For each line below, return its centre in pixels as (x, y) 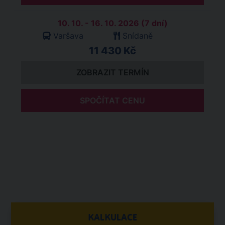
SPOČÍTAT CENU (113, 100)
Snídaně (137, 36)
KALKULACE (113, 217)
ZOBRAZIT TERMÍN (113, 72)
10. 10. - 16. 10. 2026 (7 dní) (113, 23)
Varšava (68, 36)
